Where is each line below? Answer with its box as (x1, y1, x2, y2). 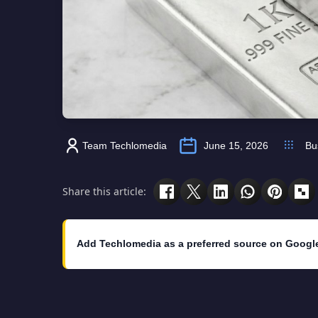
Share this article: (62, 185, 146, 199)
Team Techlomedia (82, 139, 167, 151)
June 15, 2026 (204, 139, 268, 151)
